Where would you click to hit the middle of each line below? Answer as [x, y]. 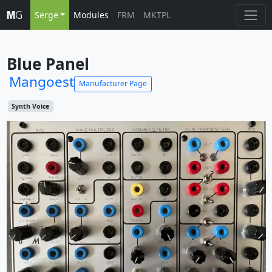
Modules [91, 15]
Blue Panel [48, 64]
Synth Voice [31, 106]
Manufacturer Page [113, 83]
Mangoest [41, 82]
